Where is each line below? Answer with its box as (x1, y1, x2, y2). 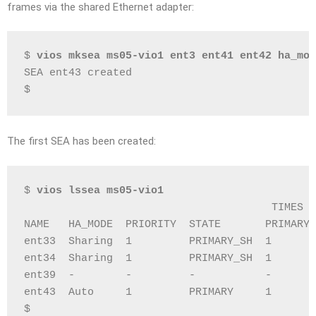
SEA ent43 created (24, 67, 132, 79)
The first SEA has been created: (7, 135, 156, 147)
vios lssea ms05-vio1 (37, 184, 164, 197)
